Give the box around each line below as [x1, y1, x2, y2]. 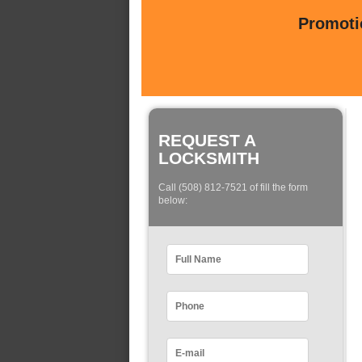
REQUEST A [158, 131, 255, 149]
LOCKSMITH [158, 149, 259, 167]
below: [158, 195, 187, 207]
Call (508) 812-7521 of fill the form [158, 182, 308, 194]
